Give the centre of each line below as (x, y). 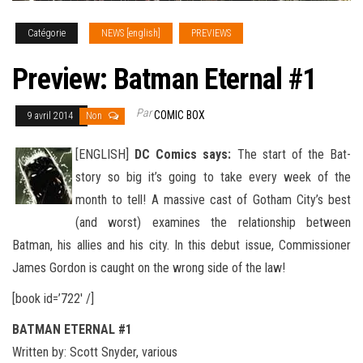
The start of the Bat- (291, 155)
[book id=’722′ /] (53, 299)
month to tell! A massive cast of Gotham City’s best (213, 200)
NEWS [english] (131, 34)
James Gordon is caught (73, 268)
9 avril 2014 (51, 116)
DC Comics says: (183, 155)
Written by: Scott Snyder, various (95, 352)
